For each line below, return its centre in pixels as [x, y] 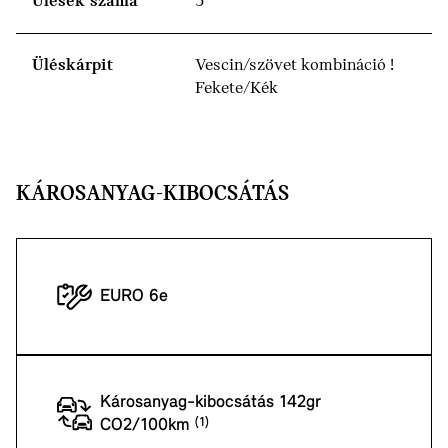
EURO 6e [134, 297]
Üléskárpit [72, 66]
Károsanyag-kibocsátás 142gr [210, 402]
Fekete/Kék [236, 89]
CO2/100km [147, 425]
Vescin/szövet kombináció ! [294, 66]
